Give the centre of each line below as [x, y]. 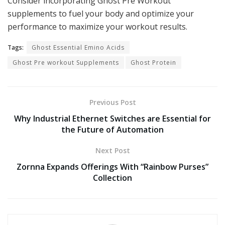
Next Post [113, 150]
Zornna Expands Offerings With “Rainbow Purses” [113, 166]
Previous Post [113, 102]
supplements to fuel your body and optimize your [101, 13]
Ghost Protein [153, 62]
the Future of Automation [113, 129]
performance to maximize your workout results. [97, 26]
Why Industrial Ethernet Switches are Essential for [113, 118]
